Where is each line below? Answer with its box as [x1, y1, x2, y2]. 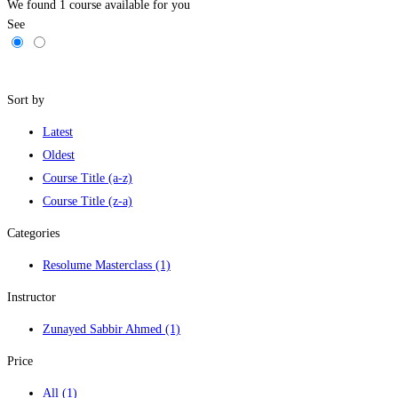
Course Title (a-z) [43, 171, 132, 186]
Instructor [7, 291, 56, 305]
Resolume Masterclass [43, 259, 155, 273]
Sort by [7, 93, 44, 107]
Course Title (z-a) [43, 195, 132, 209]
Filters [7, 60, 44, 76]
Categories [7, 227, 60, 241]
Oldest [43, 148, 75, 163]
